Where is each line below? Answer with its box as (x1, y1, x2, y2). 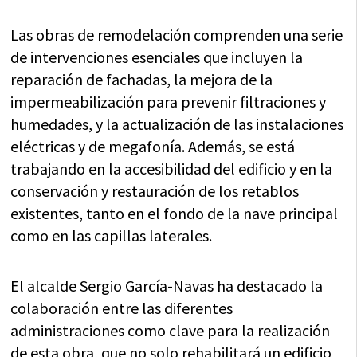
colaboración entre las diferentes (10, 298, 233, 318)
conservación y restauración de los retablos (10, 181, 300, 201)
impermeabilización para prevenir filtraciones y (10, 92, 327, 112)
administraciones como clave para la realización (10, 320, 331, 340)
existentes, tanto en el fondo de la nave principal (10, 203, 339, 223)
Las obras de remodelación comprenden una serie (10, 25, 343, 45)
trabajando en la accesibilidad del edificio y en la (10, 159, 333, 178)
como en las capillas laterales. (10, 226, 213, 245)
